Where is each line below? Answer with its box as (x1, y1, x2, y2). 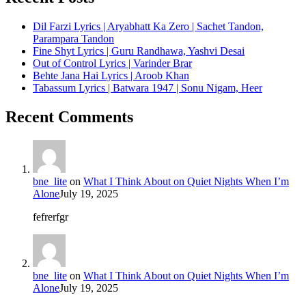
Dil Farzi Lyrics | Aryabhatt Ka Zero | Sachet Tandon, (33, 20, 264, 32)
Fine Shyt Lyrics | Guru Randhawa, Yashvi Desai (33, 44, 245, 57)
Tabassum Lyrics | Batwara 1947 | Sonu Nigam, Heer (33, 81, 262, 94)
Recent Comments (5, 107, 133, 126)
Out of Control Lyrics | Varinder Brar (33, 57, 192, 69)
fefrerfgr (33, 210, 68, 223)
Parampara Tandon (33, 32, 114, 44)
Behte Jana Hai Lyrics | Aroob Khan (33, 69, 189, 81)
